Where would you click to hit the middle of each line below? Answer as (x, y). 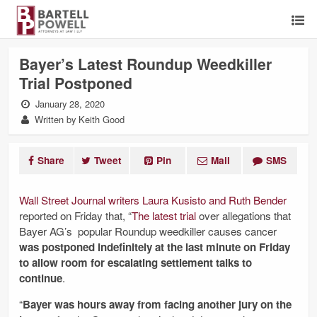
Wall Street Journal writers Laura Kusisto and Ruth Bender (153, 200)
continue (41, 278)
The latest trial (164, 215)
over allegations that (243, 215)
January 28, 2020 (69, 104)
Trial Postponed (76, 83)
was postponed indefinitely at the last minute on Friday (155, 247)
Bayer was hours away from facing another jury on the (157, 305)
